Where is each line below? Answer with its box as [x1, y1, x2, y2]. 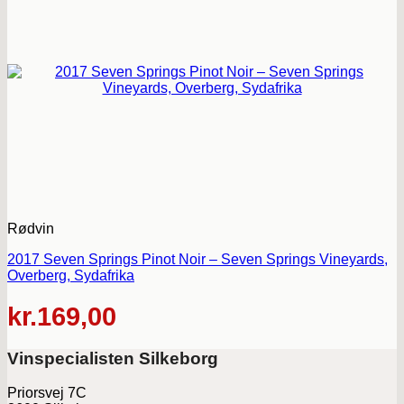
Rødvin [7, 221, 54, 236]
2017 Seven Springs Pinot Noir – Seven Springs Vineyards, [7, 252, 388, 267]
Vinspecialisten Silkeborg [7, 348, 218, 368]
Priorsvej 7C [7, 385, 87, 401]
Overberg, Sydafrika [7, 268, 134, 283]
